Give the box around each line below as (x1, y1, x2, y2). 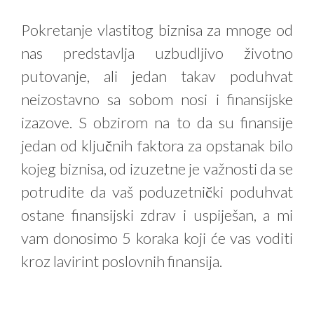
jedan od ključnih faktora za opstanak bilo (21, 135, 293, 155)
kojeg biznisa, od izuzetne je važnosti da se (21, 158, 293, 178)
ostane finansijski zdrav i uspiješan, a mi (21, 205, 293, 224)
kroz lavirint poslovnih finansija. (21, 251, 222, 271)
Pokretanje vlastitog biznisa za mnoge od (21, 20, 293, 39)
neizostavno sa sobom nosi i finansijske (21, 89, 293, 109)
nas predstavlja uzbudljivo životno (21, 43, 293, 62)
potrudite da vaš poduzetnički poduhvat (21, 182, 293, 201)
